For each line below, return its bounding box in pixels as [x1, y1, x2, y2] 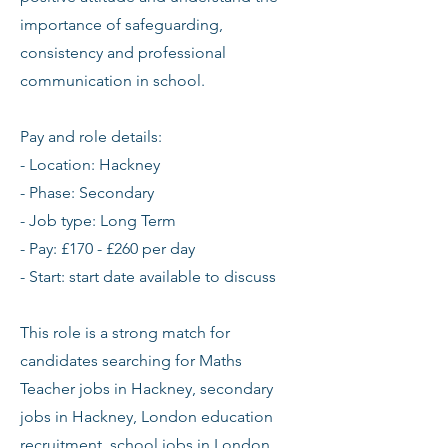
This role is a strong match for [20, 323, 230, 342]
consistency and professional [20, 43, 226, 62]
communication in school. [20, 71, 205, 90]
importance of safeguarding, [20, 15, 223, 34]
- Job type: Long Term [20, 211, 176, 230]
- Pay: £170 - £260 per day [20, 239, 195, 258]
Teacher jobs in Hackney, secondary [20, 379, 273, 398]
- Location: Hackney [20, 155, 160, 174]
